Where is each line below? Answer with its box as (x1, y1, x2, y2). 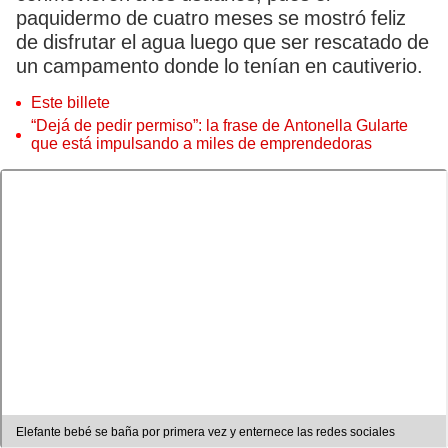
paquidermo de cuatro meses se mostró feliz (16, 6, 406, 30)
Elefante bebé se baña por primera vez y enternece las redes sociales (16, 425, 395, 440)
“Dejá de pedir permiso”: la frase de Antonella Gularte (31, 116, 408, 135)
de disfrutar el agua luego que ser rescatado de (16, 30, 429, 54)
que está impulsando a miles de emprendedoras (31, 134, 372, 153)
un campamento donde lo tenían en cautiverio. (16, 54, 423, 78)
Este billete (31, 93, 110, 112)
